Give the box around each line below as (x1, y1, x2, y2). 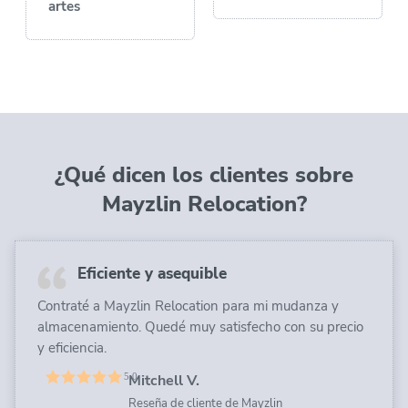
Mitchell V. (128, 370, 199, 391)
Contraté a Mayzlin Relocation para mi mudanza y (37, 296, 339, 315)
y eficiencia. (37, 338, 107, 357)
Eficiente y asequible (77, 262, 227, 284)
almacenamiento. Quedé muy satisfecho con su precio (37, 317, 363, 336)
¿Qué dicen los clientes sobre (55, 159, 353, 189)
